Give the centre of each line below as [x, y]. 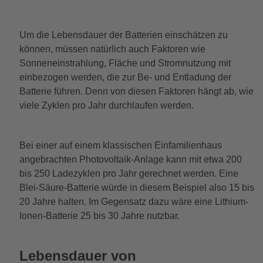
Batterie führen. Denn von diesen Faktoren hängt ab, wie [136, 91]
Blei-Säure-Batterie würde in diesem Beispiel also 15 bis [136, 187]
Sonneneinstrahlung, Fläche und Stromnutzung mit [125, 63]
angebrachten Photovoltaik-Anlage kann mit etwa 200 [130, 159]
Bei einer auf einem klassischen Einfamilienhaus [120, 145]
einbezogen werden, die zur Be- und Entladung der [125, 77]
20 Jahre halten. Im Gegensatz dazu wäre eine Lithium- [134, 201]
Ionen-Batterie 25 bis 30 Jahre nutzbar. [100, 215]
